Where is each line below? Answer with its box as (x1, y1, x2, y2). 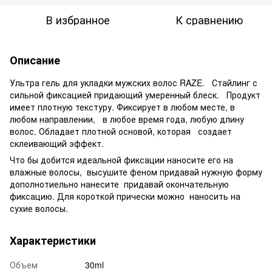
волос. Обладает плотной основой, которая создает (10, 124, 232, 137)
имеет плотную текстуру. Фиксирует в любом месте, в (10, 100, 235, 113)
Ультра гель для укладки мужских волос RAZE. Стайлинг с (10, 76, 257, 89)
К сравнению (175, 11, 243, 27)
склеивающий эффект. (10, 137, 104, 149)
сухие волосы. (10, 202, 68, 214)
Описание (10, 52, 60, 68)
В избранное (46, 11, 110, 27)
